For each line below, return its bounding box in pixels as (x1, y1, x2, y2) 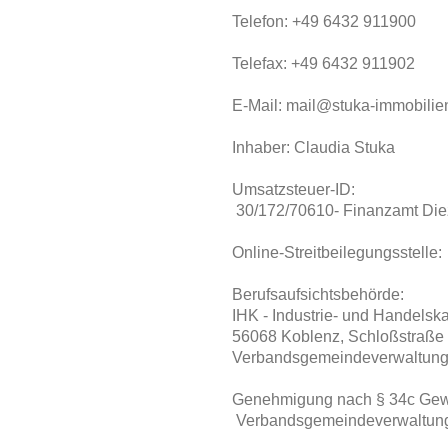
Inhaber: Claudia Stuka (232, 139, 395, 156)
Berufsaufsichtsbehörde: (232, 286, 404, 303)
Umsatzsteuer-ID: (232, 181, 355, 198)
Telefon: (232, 13, 292, 30)
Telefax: (232, 55, 291, 72)
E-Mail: (232, 97, 286, 114)
